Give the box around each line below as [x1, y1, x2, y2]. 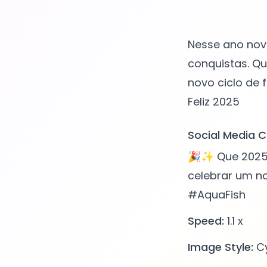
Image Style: [187, 240, 253, 255]
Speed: [187, 213, 224, 229]
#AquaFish [187, 187, 246, 203]
